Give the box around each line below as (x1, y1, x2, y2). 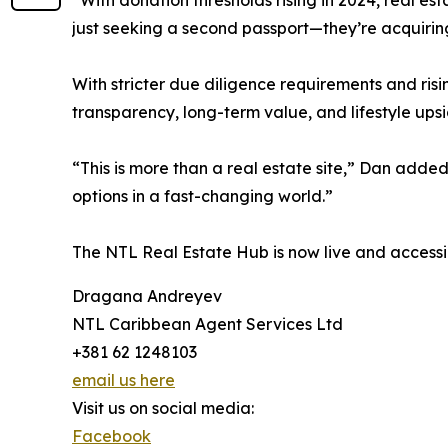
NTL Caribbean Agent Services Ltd (72, 314, 343, 334)
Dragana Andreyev (72, 286, 222, 306)
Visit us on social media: (72, 398, 254, 418)
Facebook (72, 426, 151, 446)
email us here (72, 370, 175, 390)
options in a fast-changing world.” (72, 186, 333, 206)
